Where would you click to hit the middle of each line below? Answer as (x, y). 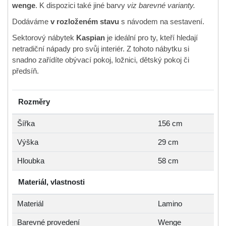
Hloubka (31, 161)
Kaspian (91, 38)
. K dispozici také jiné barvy (81, 5)
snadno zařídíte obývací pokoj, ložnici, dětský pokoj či (101, 60)
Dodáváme (31, 21)
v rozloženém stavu (85, 21)
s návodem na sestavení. (162, 21)
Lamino (170, 204)
